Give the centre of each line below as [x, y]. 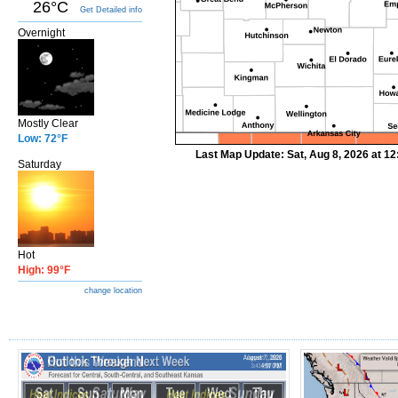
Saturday [40, 164]
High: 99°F [44, 270]
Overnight [41, 33]
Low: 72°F [43, 139]
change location [113, 291]
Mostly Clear [48, 123]
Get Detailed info [111, 10]
